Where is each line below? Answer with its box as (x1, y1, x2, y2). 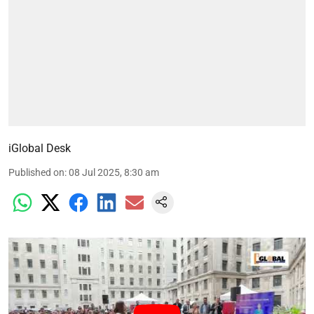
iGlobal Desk (8, 141, 71, 155)
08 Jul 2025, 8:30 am (69, 166, 159, 178)
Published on (8, 166, 64, 178)
